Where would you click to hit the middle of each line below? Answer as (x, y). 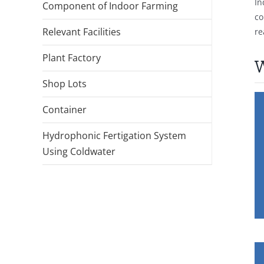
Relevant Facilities (82, 32)
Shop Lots (65, 83)
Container (65, 109)
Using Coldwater (79, 151)
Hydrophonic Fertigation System (114, 135)
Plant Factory (72, 57)
